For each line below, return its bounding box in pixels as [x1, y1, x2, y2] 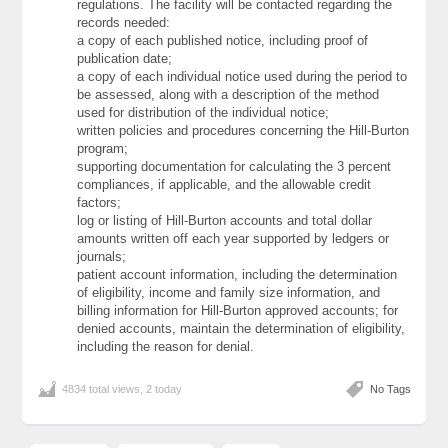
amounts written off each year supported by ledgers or [77, 231, 390, 247]
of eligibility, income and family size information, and [77, 285, 381, 301]
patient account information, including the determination [77, 267, 398, 283]
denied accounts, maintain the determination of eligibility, [77, 321, 406, 337]
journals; [77, 249, 127, 265]
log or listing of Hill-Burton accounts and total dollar [77, 213, 373, 229]
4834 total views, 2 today [62, 383, 183, 396]
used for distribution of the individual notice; [77, 105, 330, 121]
